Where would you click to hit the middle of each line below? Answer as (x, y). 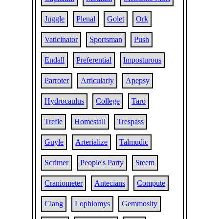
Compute (151, 183)
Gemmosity (140, 204)
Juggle (55, 19)
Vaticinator (61, 39)
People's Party (102, 163)
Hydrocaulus (65, 101)
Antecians (110, 183)
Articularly (98, 80)
